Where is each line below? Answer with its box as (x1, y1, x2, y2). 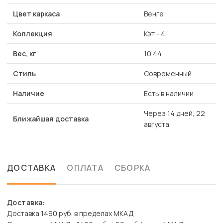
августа (144, 119, 169, 129)
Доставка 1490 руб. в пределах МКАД (7, 209, 134, 219)
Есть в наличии (144, 89, 194, 99)
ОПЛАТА (67, 162, 104, 174)
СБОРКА (114, 162, 151, 174)
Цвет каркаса (13, 9, 60, 19)
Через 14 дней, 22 (144, 109, 205, 118)
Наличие (13, 89, 44, 99)
